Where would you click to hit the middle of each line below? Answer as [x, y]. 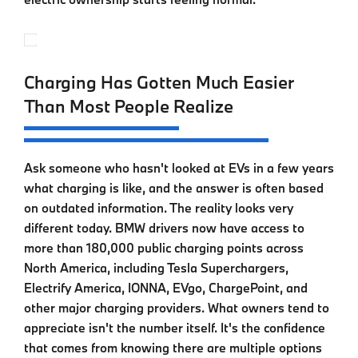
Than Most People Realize [129, 105]
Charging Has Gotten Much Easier [159, 82]
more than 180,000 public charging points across [164, 247]
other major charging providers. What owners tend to [177, 307]
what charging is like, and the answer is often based [174, 187]
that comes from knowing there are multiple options [173, 347]
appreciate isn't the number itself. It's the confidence [175, 327]
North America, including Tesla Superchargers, [156, 267]
